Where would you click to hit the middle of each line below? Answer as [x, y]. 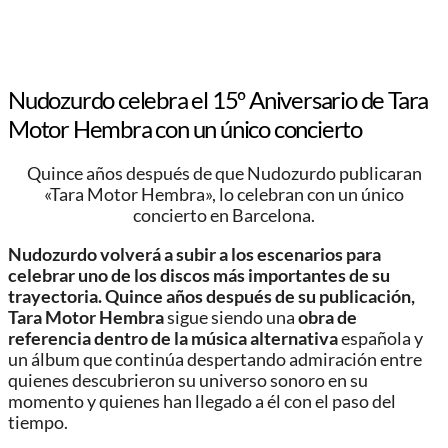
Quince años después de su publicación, [260, 296]
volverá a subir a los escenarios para [240, 254]
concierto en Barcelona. [224, 216]
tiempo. [38, 422]
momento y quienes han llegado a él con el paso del [202, 401]
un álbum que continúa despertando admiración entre [215, 359]
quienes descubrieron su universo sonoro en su [188, 380]
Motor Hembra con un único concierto [185, 129]
